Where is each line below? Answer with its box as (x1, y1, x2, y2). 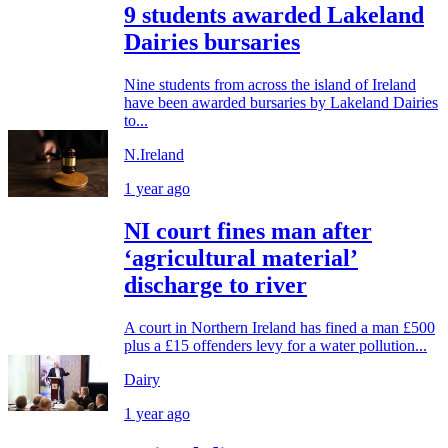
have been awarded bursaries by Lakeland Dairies (124, 94, 438, 112)
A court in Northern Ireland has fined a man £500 (124, 318, 435, 336)
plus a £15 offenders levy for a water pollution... (124, 336, 427, 354)
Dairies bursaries (124, 29, 300, 56)
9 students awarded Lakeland (124, 2, 424, 29)
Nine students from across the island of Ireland (124, 76, 416, 94)
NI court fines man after (124, 218, 372, 245)
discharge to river (124, 272, 307, 299)
